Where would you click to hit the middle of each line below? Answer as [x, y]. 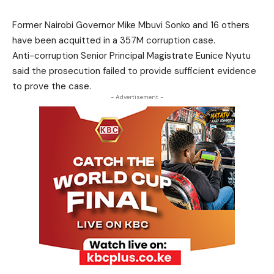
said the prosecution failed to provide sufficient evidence [134, 71]
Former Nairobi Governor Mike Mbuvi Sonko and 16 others [131, 25]
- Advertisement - [137, 97]
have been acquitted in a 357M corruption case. [114, 40]
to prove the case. [52, 86]
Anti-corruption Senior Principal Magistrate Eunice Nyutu [131, 56]
